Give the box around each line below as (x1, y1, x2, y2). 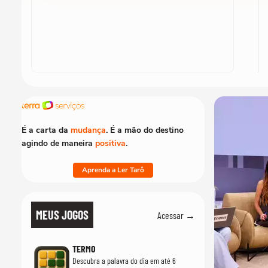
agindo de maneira (22, 137, 95, 149)
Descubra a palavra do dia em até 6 (72, 255, 176, 266)
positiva (95, 137, 126, 149)
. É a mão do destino (106, 124, 184, 136)
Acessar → (157, 209, 195, 221)
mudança (71, 124, 106, 136)
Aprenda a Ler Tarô (82, 165, 144, 175)
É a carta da (22, 124, 71, 136)
